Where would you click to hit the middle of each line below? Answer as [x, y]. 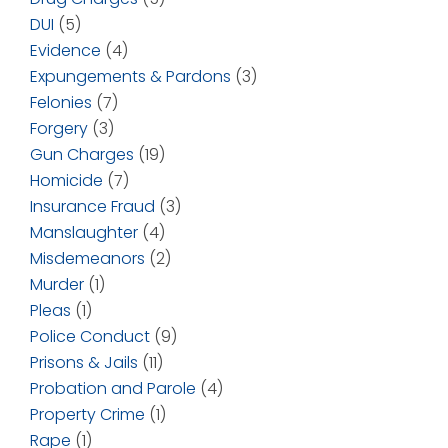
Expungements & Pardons [130, 77]
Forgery [59, 129]
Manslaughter [84, 233]
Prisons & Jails [84, 363]
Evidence [65, 51]
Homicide [66, 181]
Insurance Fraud [92, 207]
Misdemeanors [87, 259]
